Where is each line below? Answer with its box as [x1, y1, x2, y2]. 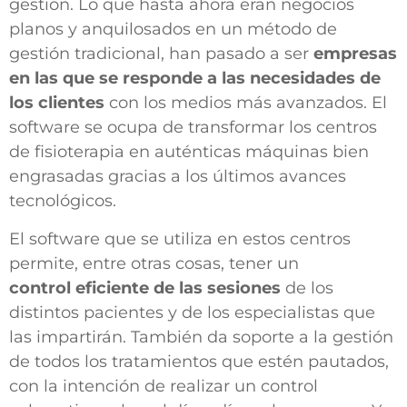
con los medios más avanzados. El [104, 93, 387, 114]
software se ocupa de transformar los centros [9, 117, 377, 138]
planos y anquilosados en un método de [9, 19, 337, 40]
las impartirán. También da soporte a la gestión [9, 326, 393, 347]
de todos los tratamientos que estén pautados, [9, 351, 389, 372]
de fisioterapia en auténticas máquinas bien [9, 142, 369, 163]
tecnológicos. [9, 191, 116, 212]
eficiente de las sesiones [71, 277, 281, 298]
